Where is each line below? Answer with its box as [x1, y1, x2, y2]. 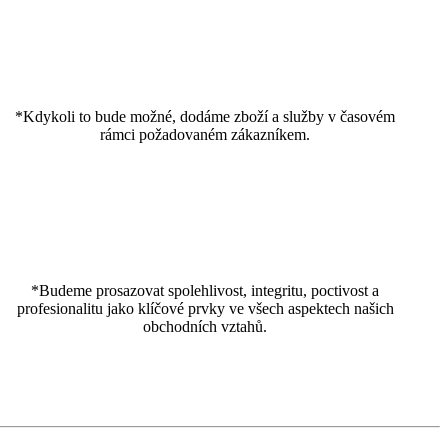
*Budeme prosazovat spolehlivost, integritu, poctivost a [31, 281, 380, 299]
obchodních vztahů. [143, 317, 268, 335]
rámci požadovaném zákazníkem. [100, 125, 311, 143]
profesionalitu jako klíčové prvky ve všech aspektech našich [16, 299, 394, 317]
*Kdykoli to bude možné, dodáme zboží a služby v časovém [15, 107, 396, 125]
